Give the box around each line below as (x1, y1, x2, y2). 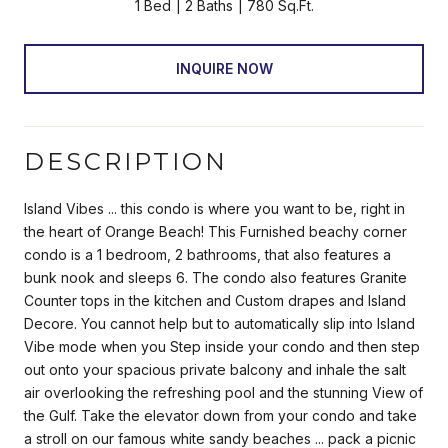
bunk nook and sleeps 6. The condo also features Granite (24, 268, 407, 286)
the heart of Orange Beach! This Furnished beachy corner (24, 222, 407, 240)
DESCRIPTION (24, 146, 228, 176)
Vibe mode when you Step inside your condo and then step (24, 337, 420, 355)
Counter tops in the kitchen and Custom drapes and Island (24, 291, 406, 309)
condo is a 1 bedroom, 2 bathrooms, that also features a (24, 245, 391, 263)
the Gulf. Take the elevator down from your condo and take (24, 406, 417, 424)
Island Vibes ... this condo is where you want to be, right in (24, 199, 405, 217)
